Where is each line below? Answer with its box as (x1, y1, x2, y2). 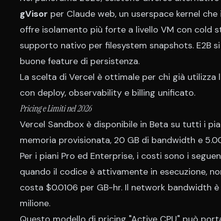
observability (69, 87, 122, 99)
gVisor (20, 8, 48, 20)
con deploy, (20, 87, 69, 99)
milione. (20, 197, 50, 209)
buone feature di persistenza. (20, 55, 140, 67)
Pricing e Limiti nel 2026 (20, 103, 91, 114)
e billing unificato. (122, 87, 195, 99)
